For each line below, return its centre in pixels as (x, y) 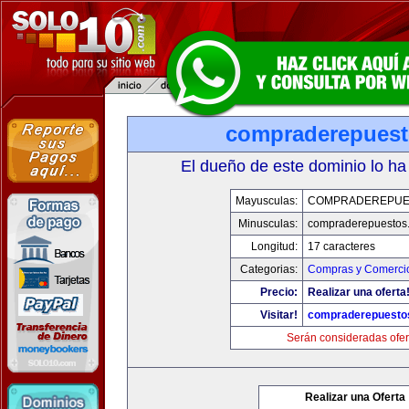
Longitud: (274, 246)
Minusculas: (267, 224)
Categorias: (268, 269)
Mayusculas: (266, 201)
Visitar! (278, 315)
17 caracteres (341, 246)
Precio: (278, 292)
